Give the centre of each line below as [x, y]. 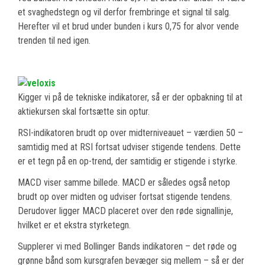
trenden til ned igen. [54, 41]
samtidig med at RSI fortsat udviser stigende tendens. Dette [129, 147]
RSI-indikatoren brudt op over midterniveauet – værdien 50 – [130, 133]
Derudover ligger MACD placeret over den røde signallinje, [125, 211]
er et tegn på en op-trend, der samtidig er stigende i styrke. [127, 161]
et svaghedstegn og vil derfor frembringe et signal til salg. [124, 12]
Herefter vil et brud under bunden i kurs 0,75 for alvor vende [128, 27]
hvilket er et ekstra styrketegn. [74, 225]
